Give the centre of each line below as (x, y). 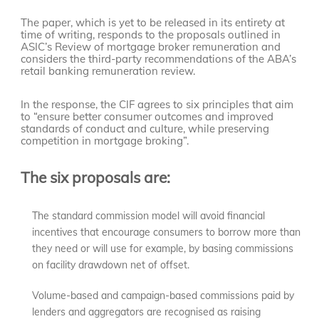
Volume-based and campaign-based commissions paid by (163, 296)
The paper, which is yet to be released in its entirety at (153, 23)
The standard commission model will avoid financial (149, 216)
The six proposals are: (96, 178)
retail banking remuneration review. (108, 71)
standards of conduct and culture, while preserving (145, 129)
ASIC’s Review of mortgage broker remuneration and (151, 47)
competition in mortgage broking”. (105, 141)
